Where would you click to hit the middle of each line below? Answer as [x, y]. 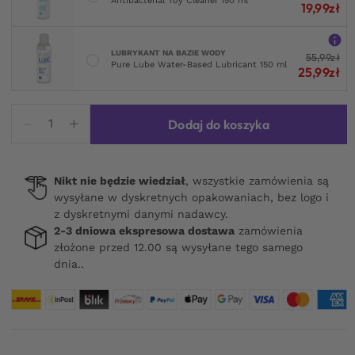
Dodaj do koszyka [219, 124]
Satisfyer [76, 132]
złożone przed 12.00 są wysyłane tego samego [178, 247]
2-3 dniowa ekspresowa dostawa [144, 231]
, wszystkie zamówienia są [257, 181]
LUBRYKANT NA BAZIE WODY [168, 52]
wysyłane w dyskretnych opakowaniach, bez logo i [191, 197]
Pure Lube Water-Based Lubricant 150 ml [199, 64]
